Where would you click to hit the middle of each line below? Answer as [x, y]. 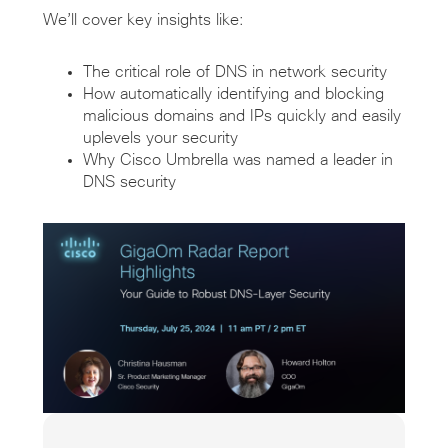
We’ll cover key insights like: [145, 19]
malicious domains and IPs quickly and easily [241, 115]
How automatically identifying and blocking [233, 93]
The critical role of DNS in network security [234, 71]
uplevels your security [160, 137]
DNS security [129, 181]
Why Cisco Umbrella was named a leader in [237, 159]
